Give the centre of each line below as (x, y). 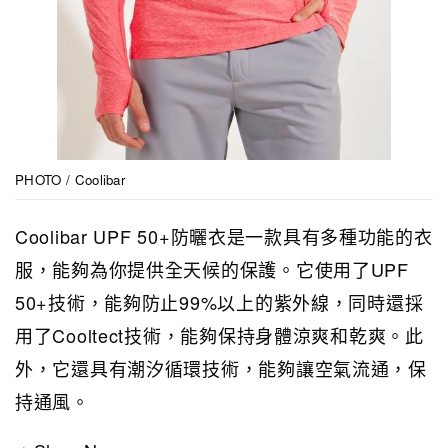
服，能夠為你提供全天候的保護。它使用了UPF (212, 269)
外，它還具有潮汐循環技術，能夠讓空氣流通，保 (221, 368)
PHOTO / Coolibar (70, 180)
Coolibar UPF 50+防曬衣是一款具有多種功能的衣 (224, 236)
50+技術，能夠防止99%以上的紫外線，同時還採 (219, 302)
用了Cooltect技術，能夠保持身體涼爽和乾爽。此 (219, 335)
